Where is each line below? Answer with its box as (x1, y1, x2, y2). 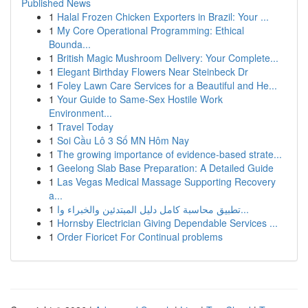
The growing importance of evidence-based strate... (57, 147, 282, 161)
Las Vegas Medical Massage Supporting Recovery (57, 175, 276, 188)
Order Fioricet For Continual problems (57, 230, 223, 243)
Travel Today (57, 120, 113, 133)
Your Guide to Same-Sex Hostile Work (57, 92, 223, 106)
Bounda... (49, 37, 91, 51)
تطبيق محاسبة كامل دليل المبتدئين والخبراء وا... (241, 202, 249, 216)
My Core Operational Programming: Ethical (57, 23, 244, 37)
